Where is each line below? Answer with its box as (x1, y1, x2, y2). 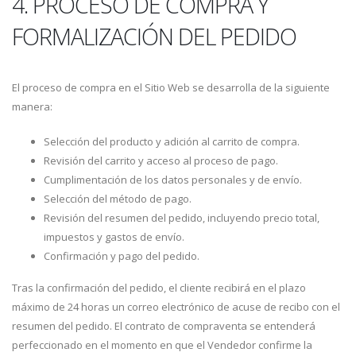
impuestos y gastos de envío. (44, 230, 184, 244)
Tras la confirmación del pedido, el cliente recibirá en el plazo (12, 281, 306, 295)
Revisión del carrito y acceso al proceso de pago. (44, 153, 278, 168)
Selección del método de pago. (44, 192, 192, 206)
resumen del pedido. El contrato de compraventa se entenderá (12, 319, 315, 333)
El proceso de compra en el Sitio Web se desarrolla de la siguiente (12, 80, 330, 95)
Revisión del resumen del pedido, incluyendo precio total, (44, 211, 319, 225)
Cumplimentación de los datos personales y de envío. (44, 172, 302, 187)
